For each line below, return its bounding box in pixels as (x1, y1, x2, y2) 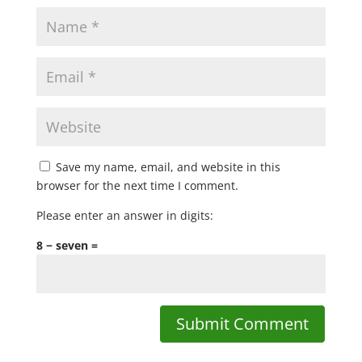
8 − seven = (36, 238, 98, 253)
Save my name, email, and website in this (55, 159, 280, 175)
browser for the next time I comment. (36, 178, 238, 193)
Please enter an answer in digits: (36, 208, 213, 223)
